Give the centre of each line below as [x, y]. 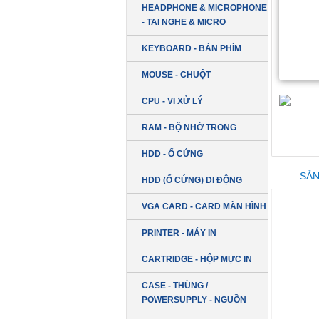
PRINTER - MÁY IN [179, 233]
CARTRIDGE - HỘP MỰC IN [197, 259]
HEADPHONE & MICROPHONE [204, 8]
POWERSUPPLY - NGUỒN [194, 300]
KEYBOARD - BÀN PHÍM [192, 48]
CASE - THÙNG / [175, 286]
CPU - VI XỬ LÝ [172, 101]
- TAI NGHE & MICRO [184, 22]
